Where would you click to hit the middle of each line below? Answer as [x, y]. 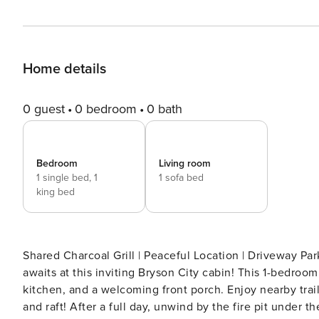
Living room [185, 163]
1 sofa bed [181, 178]
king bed [56, 192]
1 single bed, [65, 178]
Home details [64, 69]
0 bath [164, 109]
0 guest [44, 109]
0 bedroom [106, 109]
